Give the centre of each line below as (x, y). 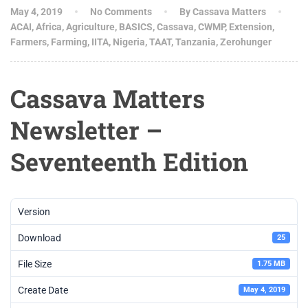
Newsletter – (86, 130)
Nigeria (129, 42)
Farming (69, 42)
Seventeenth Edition (129, 162)
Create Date (43, 290)
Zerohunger (246, 42)
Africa (49, 27)
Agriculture (90, 27)
